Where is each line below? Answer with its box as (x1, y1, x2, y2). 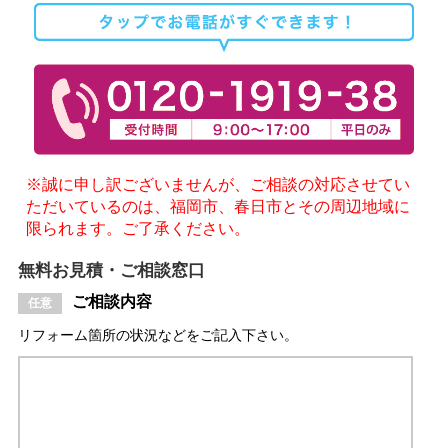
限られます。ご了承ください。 (26, 219, 251, 237)
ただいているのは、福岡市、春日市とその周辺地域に (26, 197, 411, 215)
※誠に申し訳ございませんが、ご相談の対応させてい (26, 175, 411, 193)
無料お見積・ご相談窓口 (17, 260, 205, 280)
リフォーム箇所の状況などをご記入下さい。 (17, 327, 298, 344)
